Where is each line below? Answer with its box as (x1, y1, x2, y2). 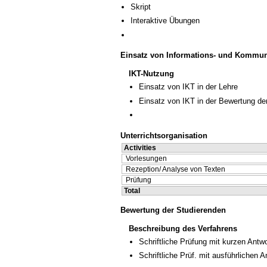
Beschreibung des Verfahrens (129, 223, 237, 233)
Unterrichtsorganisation (120, 131, 207, 140)
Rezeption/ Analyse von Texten (126, 164, 225, 173)
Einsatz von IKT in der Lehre (139, 82, 238, 92)
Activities (124, 143, 156, 152)
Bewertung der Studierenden (120, 205, 226, 215)
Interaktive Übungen (131, 16, 200, 26)
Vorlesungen (126, 154, 167, 163)
